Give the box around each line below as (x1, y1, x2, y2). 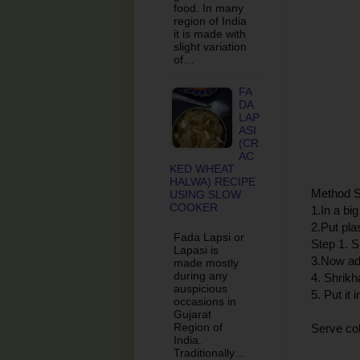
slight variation (174, 39, 247, 53)
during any (174, 268, 227, 282)
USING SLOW (170, 187, 241, 201)
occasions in (174, 294, 236, 308)
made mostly (174, 256, 239, 269)
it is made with (174, 27, 246, 40)
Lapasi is (174, 243, 219, 256)
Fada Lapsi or (174, 230, 244, 243)
